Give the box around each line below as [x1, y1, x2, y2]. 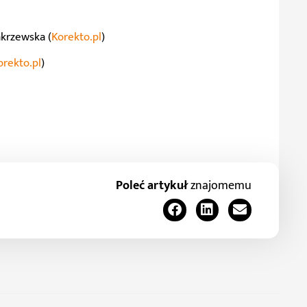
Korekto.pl [51, 27, 101, 47]
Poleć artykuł [116, 175, 188, 196]
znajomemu [188, 175, 251, 196]
